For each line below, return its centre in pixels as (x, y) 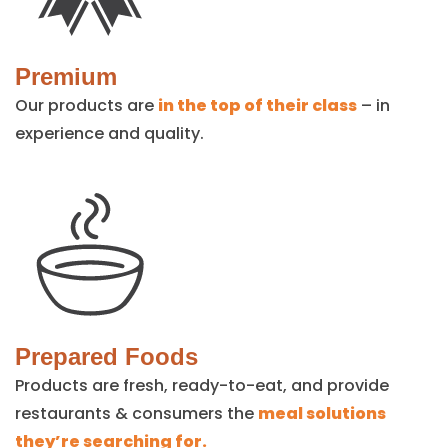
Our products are (86, 105)
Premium (66, 76)
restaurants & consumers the (136, 413)
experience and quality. (109, 133)
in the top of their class (257, 105)
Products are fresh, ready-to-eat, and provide (202, 385)
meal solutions (322, 413)
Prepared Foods (106, 356)
